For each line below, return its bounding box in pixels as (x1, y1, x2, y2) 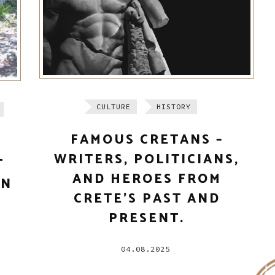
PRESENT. (109, 208, 185, 230)
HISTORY (157, 102, 191, 112)
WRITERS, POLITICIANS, (54, 149, 239, 171)
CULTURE (96, 102, 131, 112)
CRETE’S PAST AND (73, 188, 220, 210)
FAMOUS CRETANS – (70, 130, 223, 151)
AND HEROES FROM (72, 169, 222, 190)
